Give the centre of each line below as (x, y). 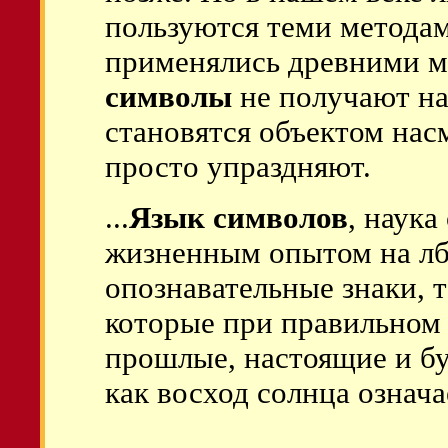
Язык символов (238, 218)
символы (168, 97)
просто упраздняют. (238, 167)
